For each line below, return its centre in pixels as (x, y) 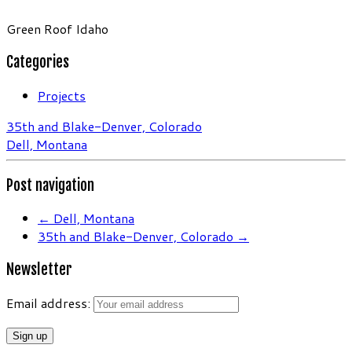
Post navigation (50, 185)
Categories (38, 62)
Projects (62, 95)
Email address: (50, 302)
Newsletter (39, 270)
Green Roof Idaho (57, 29)
